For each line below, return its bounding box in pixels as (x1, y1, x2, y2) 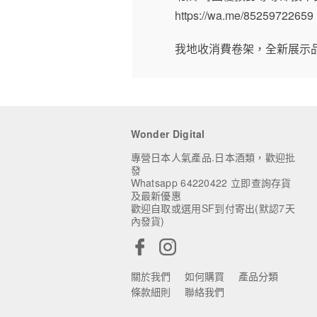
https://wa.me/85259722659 (175, 7, 313, 23)
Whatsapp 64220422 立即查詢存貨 (130, 175, 292, 190)
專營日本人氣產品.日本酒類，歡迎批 (130, 150, 296, 164)
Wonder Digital (130, 127, 205, 141)
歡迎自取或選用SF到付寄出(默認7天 (130, 201, 295, 215)
